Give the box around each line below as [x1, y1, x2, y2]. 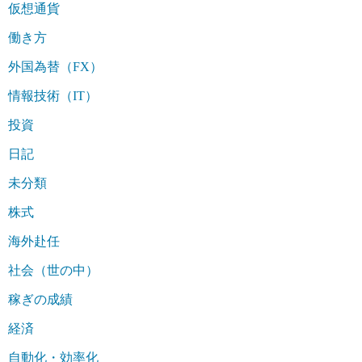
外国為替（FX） [8, 59, 103, 74]
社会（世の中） [8, 263, 99, 277]
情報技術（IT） [8, 88, 98, 103]
